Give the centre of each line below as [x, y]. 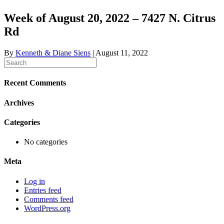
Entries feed [43, 190]
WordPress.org [47, 208]
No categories [46, 142]
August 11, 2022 [122, 53]
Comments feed [49, 199]
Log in [34, 181]
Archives [19, 102]
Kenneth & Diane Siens [53, 53]
